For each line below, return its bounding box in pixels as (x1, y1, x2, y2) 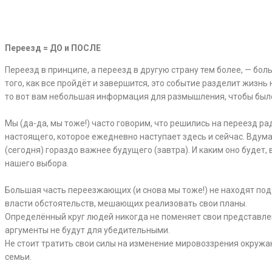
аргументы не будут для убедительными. (5, 225, 170, 236)
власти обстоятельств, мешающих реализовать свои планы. (5, 199, 247, 209)
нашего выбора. (5, 158, 69, 169)
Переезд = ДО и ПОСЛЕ (5, 43, 101, 53)
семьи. (5, 252, 32, 262)
